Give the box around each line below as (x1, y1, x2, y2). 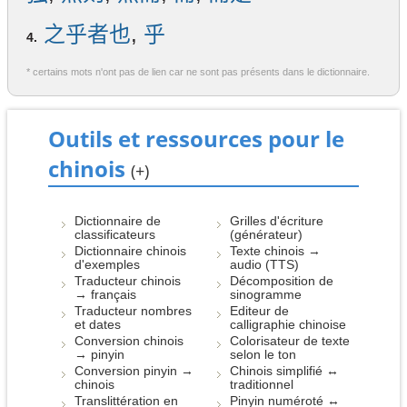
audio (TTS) (230, 257, 300, 273)
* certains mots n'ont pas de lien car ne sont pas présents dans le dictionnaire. (26, 66, 370, 78)
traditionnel (230, 377, 294, 392)
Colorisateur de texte (230, 333, 351, 349)
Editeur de (230, 303, 290, 319)
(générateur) (230, 227, 303, 243)
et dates (74, 317, 122, 333)
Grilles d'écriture (230, 213, 324, 229)
